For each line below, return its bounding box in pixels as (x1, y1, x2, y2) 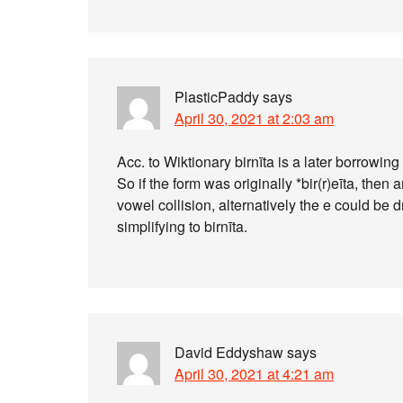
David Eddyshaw (175, 342, 283, 363)
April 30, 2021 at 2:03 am (175, 108, 334, 129)
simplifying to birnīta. (117, 216, 247, 237)
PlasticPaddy (175, 86, 259, 107)
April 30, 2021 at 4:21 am (175, 363, 334, 384)
